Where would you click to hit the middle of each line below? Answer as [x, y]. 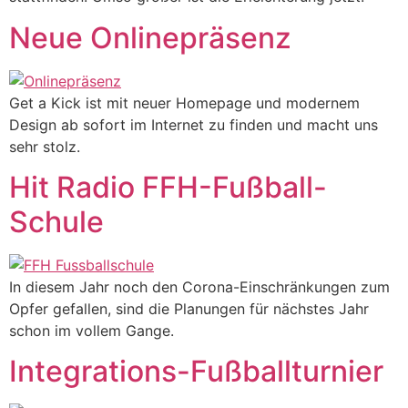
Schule [56, 222]
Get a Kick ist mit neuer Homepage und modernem [184, 102]
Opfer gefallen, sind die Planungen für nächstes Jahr [189, 309]
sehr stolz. [45, 146]
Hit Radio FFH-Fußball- [168, 188]
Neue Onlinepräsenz [150, 37]
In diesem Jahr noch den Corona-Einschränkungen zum [199, 287]
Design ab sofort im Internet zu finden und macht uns [194, 124]
